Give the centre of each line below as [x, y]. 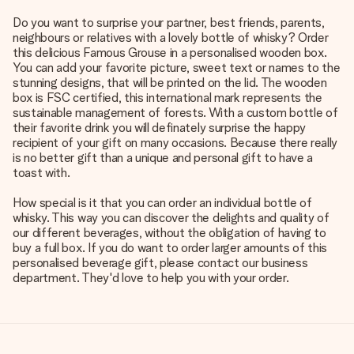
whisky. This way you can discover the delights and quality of [171, 218]
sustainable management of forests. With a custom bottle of [175, 113]
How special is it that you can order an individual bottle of [162, 203]
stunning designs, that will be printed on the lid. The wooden [170, 83]
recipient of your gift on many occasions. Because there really [175, 143]
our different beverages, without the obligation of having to [169, 233]
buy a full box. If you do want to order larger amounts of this [170, 248]
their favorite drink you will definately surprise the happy [160, 128]
